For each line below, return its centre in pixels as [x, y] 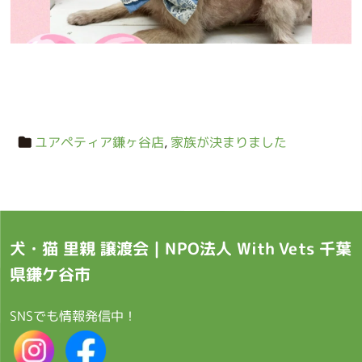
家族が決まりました [229, 143]
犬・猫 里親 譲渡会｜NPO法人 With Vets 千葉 [181, 248]
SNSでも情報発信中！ [74, 316]
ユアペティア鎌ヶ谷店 [100, 142]
